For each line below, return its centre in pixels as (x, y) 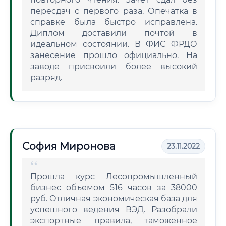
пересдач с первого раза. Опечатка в (114, 11)
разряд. (46, 77)
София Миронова (69, 146)
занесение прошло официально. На (114, 55)
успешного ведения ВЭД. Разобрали (114, 210)
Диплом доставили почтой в (114, 33)
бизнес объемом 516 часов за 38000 (114, 187)
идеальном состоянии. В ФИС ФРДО (114, 44)
